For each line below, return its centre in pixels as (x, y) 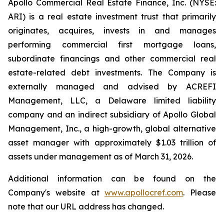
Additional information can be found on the (112, 178)
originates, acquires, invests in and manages (112, 30)
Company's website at (56, 192)
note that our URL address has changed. (86, 206)
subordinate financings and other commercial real (112, 58)
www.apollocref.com (144, 192)
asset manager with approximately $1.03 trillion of (112, 142)
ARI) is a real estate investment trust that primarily (112, 16)
